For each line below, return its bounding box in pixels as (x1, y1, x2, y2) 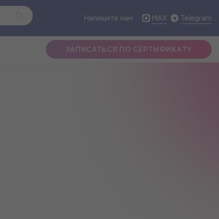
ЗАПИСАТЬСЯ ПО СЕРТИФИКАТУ (65, 45, 192, 54)
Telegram (180, 13, 212, 22)
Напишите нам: (84, 14, 134, 22)
